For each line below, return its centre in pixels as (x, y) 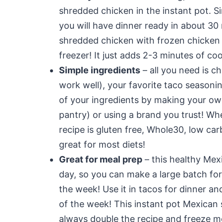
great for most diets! (102, 144)
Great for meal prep (101, 159)
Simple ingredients (100, 70)
